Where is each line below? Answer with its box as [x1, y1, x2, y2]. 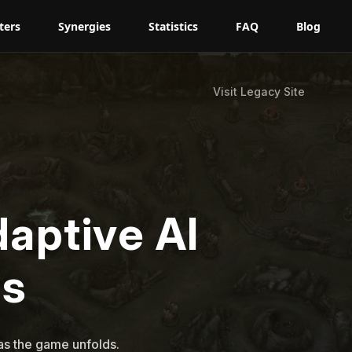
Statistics [148, 18, 198, 34]
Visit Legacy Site [213, 85, 305, 98]
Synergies [58, 18, 111, 34]
